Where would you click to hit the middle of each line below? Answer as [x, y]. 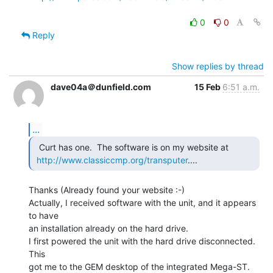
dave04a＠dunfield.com [101, 87]
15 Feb [208, 87]
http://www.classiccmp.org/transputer [112, 160]
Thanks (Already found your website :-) [107, 190]
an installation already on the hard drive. [108, 228]
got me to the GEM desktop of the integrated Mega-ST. [139, 266]
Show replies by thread [218, 66]
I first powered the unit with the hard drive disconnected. [142, 241]
